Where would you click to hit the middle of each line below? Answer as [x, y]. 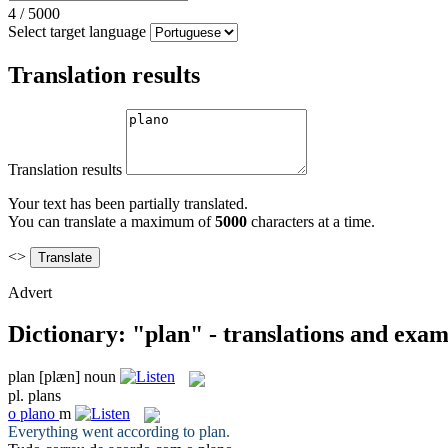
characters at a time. [311, 221]
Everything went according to [103, 431]
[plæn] [59, 377]
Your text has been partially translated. [128, 203]
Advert [30, 292]
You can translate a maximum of [111, 221]
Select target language [77, 31]
